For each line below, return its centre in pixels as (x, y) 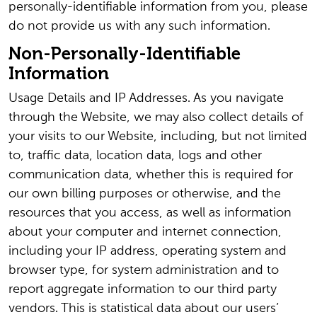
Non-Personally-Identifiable (125, 53)
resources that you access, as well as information (150, 213)
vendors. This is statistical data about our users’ (143, 309)
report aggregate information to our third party (143, 289)
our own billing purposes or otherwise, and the (145, 194)
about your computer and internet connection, (145, 232)
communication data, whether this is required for (151, 175)
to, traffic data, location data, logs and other (135, 156)
